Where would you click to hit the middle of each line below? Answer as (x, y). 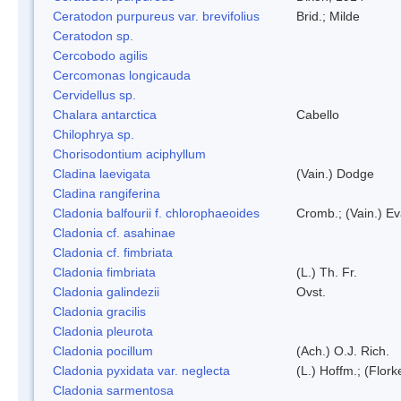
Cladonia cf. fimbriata (113, 252)
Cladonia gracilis (99, 311)
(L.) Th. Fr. (327, 272)
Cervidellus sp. (94, 94)
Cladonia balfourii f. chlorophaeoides (156, 213)
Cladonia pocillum (103, 350)
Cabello (318, 114)
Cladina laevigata (102, 173)
